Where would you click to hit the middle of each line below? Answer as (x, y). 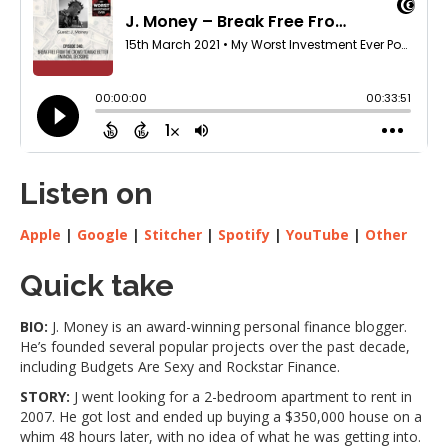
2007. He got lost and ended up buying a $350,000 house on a (221, 417)
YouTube (317, 235)
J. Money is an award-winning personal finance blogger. (227, 327)
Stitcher (173, 235)
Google (102, 235)
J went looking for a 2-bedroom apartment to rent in (243, 397)
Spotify (244, 235)
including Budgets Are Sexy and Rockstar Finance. (180, 367)
